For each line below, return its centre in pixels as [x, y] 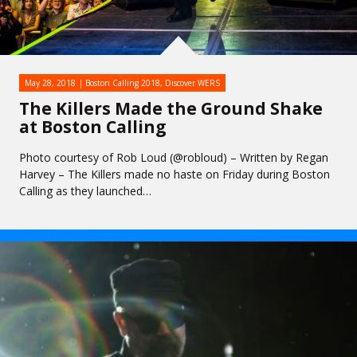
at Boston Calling [93, 127]
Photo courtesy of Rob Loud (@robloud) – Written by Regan [174, 157]
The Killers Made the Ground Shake [171, 108]
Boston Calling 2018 [123, 83]
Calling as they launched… [85, 191]
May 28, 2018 [50, 83]
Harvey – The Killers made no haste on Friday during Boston [175, 174]
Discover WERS [192, 83]
